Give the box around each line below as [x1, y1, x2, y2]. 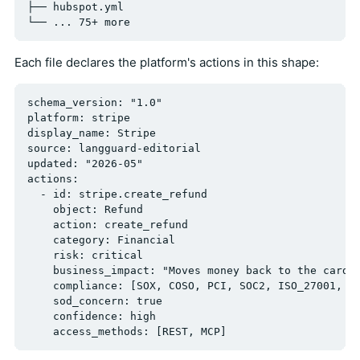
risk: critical [27, 248, 143, 261]
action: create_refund [27, 218, 188, 231]
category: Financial [27, 233, 175, 246]
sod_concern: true [27, 294, 162, 307]
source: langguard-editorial [27, 141, 201, 154]
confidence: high [27, 309, 156, 322]
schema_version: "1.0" [27, 96, 162, 108]
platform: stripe [27, 111, 130, 124]
